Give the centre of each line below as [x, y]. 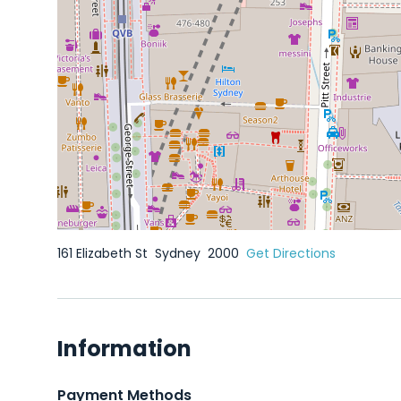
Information [124, 349]
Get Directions [291, 253]
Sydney [179, 253]
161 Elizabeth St [104, 253]
